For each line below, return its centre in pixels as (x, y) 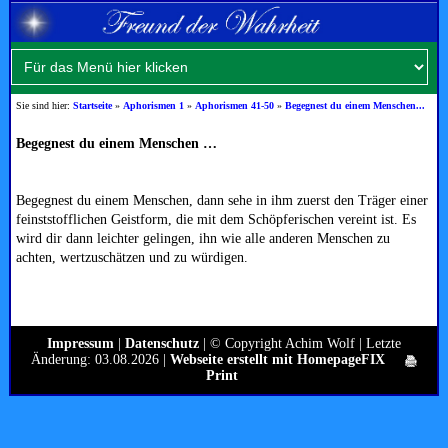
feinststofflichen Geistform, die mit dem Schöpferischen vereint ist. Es (216, 220)
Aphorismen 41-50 (235, 106)
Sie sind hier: (45, 106)
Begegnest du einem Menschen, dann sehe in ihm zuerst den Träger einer (222, 201)
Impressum (80, 344)
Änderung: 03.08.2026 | (100, 360)
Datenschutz (162, 344)
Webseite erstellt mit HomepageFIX (277, 360)
